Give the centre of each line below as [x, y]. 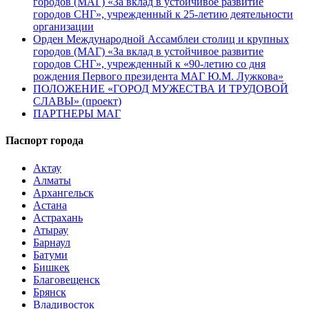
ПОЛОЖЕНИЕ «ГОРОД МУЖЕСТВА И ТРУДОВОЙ [161, 89]
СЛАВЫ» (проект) [77, 101]
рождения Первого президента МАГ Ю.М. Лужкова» [158, 77]
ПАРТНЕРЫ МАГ [77, 114]
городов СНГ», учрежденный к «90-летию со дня [149, 64]
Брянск [50, 292]
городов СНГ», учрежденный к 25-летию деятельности [163, 14]
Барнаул [52, 242]
